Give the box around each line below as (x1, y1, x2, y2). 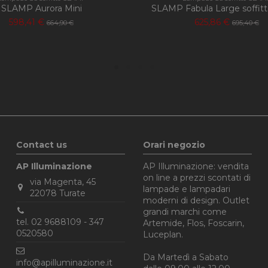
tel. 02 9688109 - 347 (16, 216, 105, 227)
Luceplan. (143, 229, 184, 240)
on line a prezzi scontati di (143, 172, 251, 183)
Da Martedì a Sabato (143, 251, 229, 263)
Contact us (16, 139, 68, 150)
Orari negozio (143, 139, 206, 150)
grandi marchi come (143, 206, 227, 217)
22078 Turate (29, 187, 86, 199)
